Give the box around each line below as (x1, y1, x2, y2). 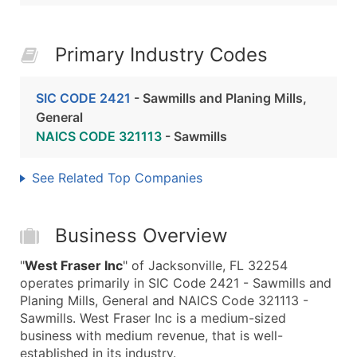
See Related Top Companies (32, 170, 202, 186)
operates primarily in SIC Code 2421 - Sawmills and (20, 275, 331, 291)
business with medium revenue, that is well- (20, 328, 283, 343)
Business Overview (55, 224, 228, 247)
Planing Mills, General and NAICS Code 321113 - (20, 292, 308, 308)
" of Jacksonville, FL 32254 (123, 257, 288, 273)
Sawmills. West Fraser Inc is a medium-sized (20, 310, 286, 326)
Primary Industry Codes (55, 43, 268, 66)
